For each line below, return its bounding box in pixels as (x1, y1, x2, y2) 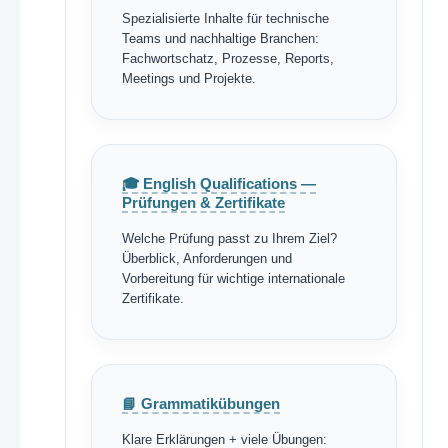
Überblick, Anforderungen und (121, 251, 292, 266)
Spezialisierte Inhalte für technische (121, 11, 329, 26)
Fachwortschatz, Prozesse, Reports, (121, 51, 334, 66)
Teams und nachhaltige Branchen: (121, 31, 319, 46)
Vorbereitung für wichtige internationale (121, 271, 345, 286)
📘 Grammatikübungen (121, 395, 280, 412)
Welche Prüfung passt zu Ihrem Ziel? (121, 231, 337, 246)
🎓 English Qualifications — (121, 175, 316, 192)
